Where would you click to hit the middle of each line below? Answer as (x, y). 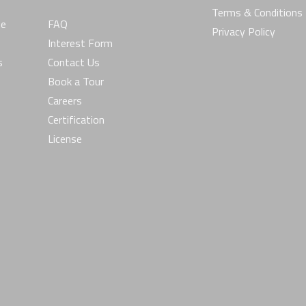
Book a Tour (76, 82)
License (65, 139)
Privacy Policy (244, 31)
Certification (76, 120)
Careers (65, 101)
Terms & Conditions (257, 12)
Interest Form (80, 43)
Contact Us (74, 62)
